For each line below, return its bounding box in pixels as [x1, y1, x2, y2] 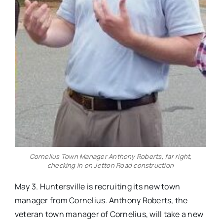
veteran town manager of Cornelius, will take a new [14, 209, 203, 220]
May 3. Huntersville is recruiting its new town [14, 181, 181, 192]
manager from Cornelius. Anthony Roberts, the [14, 195, 188, 206]
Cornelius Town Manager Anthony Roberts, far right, [29, 152, 192, 161]
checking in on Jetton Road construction [47, 161, 174, 170]
